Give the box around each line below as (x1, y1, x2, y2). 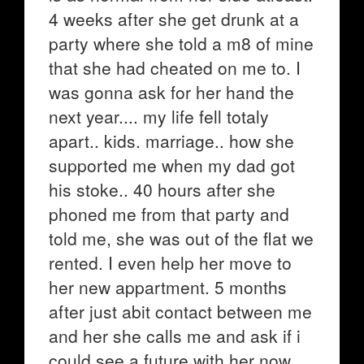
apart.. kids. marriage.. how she (49, 128, 294, 153)
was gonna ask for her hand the (49, 80, 294, 104)
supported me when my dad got (49, 153, 295, 177)
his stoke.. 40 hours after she (49, 177, 275, 201)
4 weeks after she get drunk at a (49, 6, 299, 31)
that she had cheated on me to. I (49, 55, 301, 80)
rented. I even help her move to (49, 250, 292, 275)
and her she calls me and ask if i (49, 323, 301, 348)
